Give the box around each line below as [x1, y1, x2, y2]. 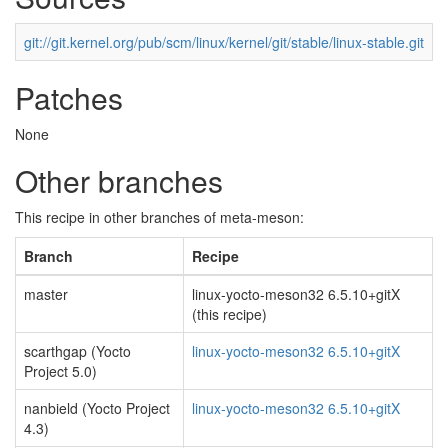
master [24, 284, 68, 304]
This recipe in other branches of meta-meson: [15, 207, 304, 227]
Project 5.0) [24, 361, 97, 381]
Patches [15, 76, 123, 119]
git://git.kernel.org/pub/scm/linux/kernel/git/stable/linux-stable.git [24, 32, 424, 52]
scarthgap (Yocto [24, 341, 131, 361]
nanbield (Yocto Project [24, 398, 170, 418]
